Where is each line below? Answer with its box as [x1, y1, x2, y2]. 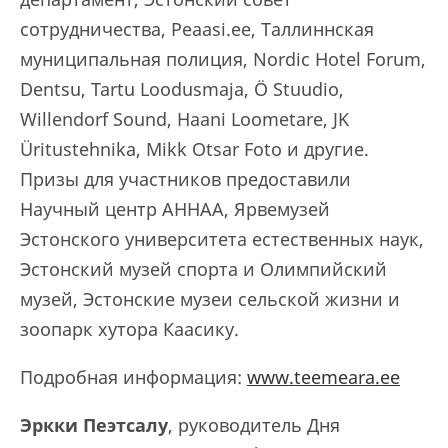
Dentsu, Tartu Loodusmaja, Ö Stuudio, [20, 77, 344, 101]
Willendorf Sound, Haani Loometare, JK [20, 107, 349, 131]
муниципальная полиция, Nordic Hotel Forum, [20, 47, 426, 71]
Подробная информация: [20, 365, 247, 389]
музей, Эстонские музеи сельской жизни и [20, 287, 400, 311]
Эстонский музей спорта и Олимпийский [20, 257, 387, 281]
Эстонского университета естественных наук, [20, 227, 424, 251]
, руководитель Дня [168, 413, 340, 437]
